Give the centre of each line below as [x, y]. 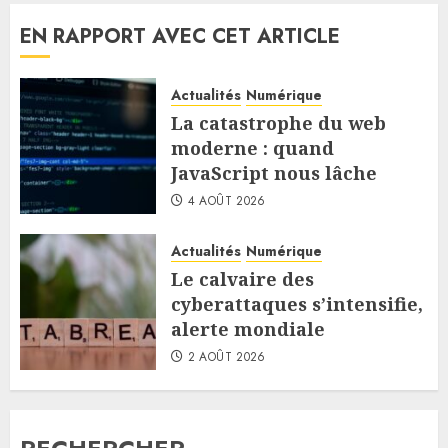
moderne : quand [252, 148]
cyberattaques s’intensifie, [297, 304]
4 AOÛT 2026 [226, 201]
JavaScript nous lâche [274, 173]
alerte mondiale [248, 329]
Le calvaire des [242, 279]
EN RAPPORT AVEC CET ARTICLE [180, 37]
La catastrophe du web [278, 123]
